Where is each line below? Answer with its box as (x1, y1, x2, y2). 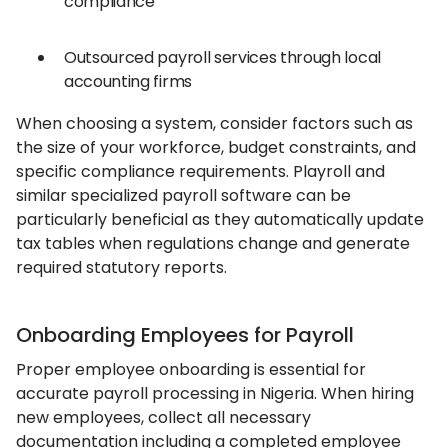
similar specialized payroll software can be (16, 184, 351, 207)
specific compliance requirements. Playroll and (16, 160, 385, 183)
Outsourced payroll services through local (64, 46, 381, 69)
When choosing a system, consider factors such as (16, 112, 413, 135)
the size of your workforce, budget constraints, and (16, 136, 416, 159)
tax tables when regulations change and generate (16, 232, 410, 255)
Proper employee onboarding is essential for (16, 358, 366, 381)
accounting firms (64, 70, 192, 93)
